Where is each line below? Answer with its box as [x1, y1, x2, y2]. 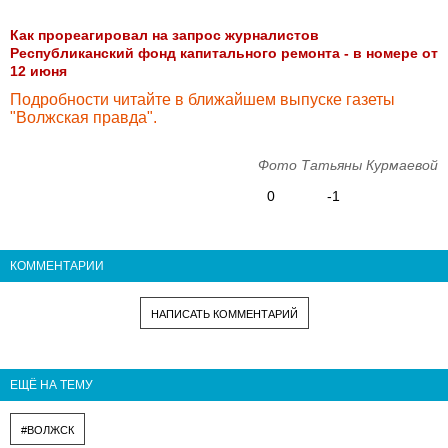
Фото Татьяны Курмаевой [258, 157, 438, 173]
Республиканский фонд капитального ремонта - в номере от [10, 45, 438, 61]
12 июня [10, 63, 67, 79]
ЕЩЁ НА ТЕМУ [10, 377, 93, 392]
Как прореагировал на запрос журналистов [10, 27, 319, 43]
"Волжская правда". [10, 109, 157, 126]
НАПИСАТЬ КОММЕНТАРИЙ [150, 307, 298, 320]
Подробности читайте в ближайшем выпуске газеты [10, 91, 395, 108]
